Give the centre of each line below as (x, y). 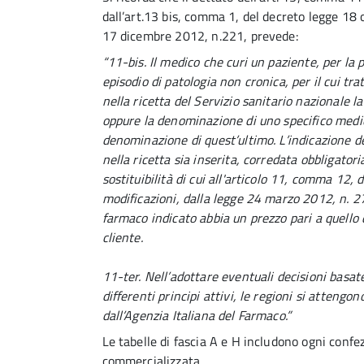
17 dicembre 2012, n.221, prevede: (200, 36)
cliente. (122, 237)
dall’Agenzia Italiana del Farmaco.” (197, 315)
